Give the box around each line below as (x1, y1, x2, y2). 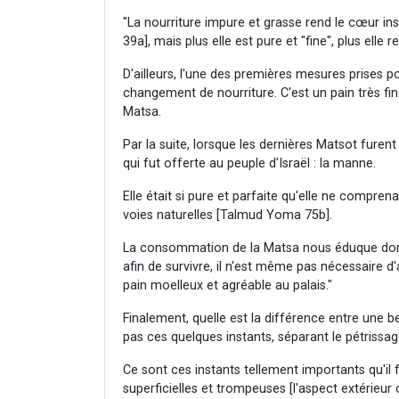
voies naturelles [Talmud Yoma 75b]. (123, 207, 332, 223)
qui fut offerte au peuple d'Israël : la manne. (123, 155, 376, 171)
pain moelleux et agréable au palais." (123, 277, 332, 293)
